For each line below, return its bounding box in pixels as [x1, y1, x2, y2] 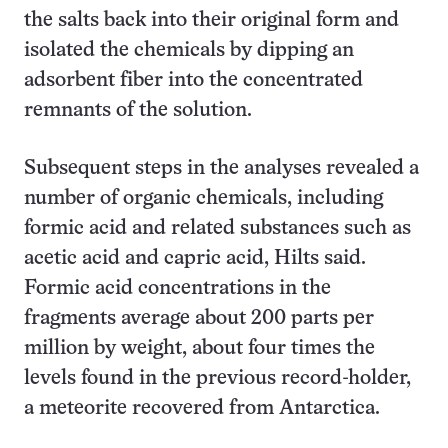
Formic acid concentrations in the [24, 279, 331, 298]
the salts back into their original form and [24, 11, 399, 30]
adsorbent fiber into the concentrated [24, 71, 363, 90]
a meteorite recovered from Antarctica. [24, 399, 380, 418]
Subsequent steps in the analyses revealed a [24, 159, 419, 178]
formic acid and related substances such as [24, 219, 411, 238]
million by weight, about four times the [24, 339, 375, 358]
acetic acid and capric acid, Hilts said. [24, 249, 366, 268]
